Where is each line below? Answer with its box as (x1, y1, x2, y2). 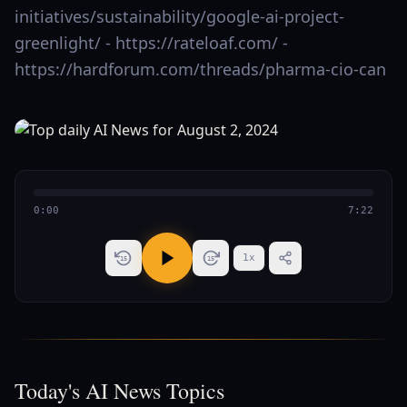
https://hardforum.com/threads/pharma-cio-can (15, 58, 386, 80)
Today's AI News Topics (15, 376, 224, 405)
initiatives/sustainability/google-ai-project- (15, 5, 344, 27)
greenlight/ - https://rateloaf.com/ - (15, 32, 288, 54)
